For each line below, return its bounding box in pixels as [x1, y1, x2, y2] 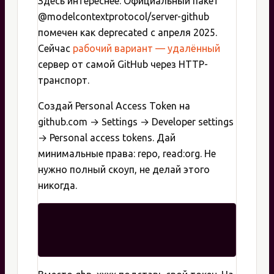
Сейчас [38, 42, 73, 54]
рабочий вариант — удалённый [73, 42, 220, 54]
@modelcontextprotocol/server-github [38, 10, 209, 22]
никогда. [38, 179, 77, 191]
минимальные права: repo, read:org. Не [38, 147, 216, 159]
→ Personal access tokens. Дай [38, 131, 176, 143]
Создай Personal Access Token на [38, 100, 190, 111]
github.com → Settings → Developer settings [38, 116, 234, 127]
